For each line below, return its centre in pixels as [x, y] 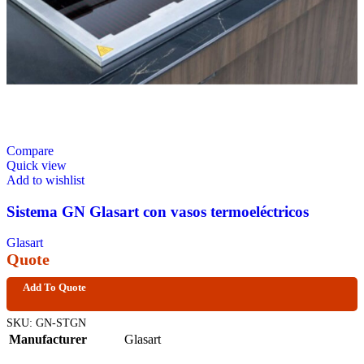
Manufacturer [48, 340]
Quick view [37, 165]
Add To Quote [54, 288]
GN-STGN [61, 323]
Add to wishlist [45, 180]
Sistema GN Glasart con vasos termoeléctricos [158, 211]
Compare [30, 150]
